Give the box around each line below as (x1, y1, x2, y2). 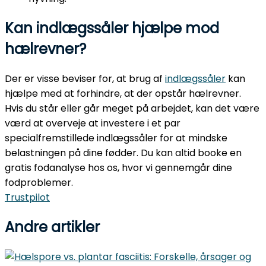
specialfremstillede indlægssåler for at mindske (5, 131, 227, 145)
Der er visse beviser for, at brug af (5, 72, 165, 86)
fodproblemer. (5, 176, 73, 190)
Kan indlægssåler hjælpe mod (5, 18, 219, 39)
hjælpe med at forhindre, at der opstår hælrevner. (5, 87, 241, 101)
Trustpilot (5, 191, 50, 205)
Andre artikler (5, 217, 100, 237)
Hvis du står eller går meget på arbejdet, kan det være (5, 102, 259, 116)
